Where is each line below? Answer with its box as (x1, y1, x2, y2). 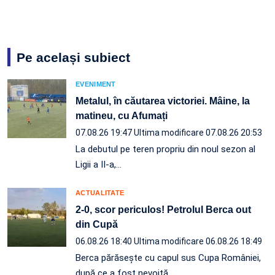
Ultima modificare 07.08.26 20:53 (134, 127, 262, 137)
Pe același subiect (17, 50, 130, 64)
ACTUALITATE (76, 188, 125, 196)
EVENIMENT (76, 80, 116, 88)
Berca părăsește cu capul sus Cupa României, (76, 252, 261, 263)
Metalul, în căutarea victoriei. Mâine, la (76, 95, 250, 106)
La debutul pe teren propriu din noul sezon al (76, 143, 255, 155)
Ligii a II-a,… (76, 158, 122, 170)
